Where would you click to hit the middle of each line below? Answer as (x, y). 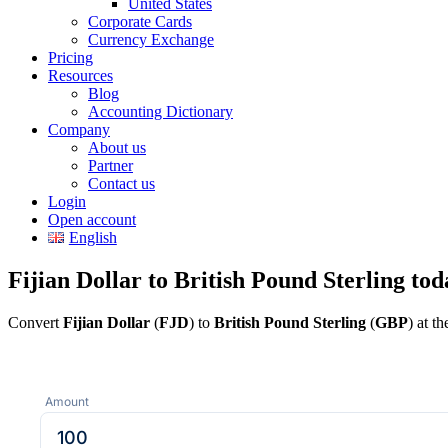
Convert (35, 322)
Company (79, 129)
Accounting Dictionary (160, 111)
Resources (80, 75)
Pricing (70, 57)
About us (117, 147)
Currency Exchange (151, 39)
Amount (67, 401)
